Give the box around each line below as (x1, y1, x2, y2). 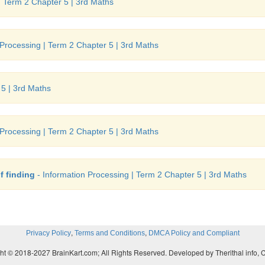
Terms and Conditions (74, 229, 145, 237)
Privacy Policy (25, 229, 71, 237)
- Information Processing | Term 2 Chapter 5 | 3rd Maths (35, 170, 247, 179)
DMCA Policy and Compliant (148, 229, 240, 237)
